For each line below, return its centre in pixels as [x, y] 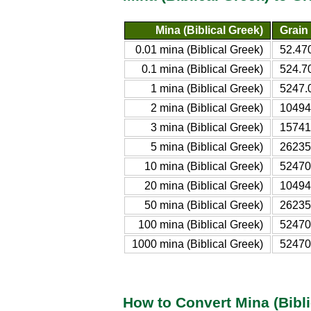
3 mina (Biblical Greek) [207, 127]
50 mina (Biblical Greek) [204, 205]
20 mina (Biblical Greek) [204, 185]
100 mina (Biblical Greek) [201, 224]
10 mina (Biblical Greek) [204, 166]
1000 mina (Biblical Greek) [197, 244]
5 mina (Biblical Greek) [207, 146]
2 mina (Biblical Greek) [207, 108]
